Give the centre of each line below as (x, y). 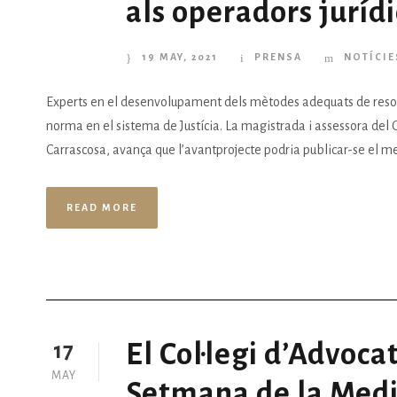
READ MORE (102, 208)
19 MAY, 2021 (180, 57)
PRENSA (278, 57)
